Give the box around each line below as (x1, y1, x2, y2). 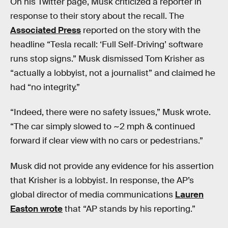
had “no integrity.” (10, 81, 80, 93)
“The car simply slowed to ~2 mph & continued (10, 121, 195, 132)
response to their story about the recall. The (10, 10, 184, 21)
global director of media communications (10, 189, 175, 201)
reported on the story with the (81, 24, 201, 36)
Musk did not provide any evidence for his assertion (10, 161, 214, 172)
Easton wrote (10, 204, 63, 215)
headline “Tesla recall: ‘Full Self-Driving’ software (10, 39, 203, 50)
